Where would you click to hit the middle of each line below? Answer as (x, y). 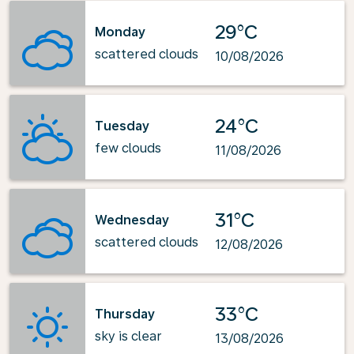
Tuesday (122, 126)
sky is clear (128, 336)
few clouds (128, 148)
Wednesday (132, 220)
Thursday (125, 314)
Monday (120, 32)
